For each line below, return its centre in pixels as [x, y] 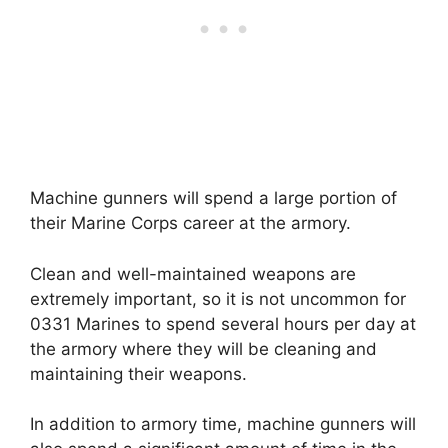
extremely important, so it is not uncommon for [218, 298]
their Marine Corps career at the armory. [190, 223]
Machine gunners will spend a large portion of [213, 198]
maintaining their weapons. [138, 373]
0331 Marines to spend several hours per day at [223, 323]
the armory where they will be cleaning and [203, 348]
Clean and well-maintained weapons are [193, 273]
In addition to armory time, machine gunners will [223, 424]
